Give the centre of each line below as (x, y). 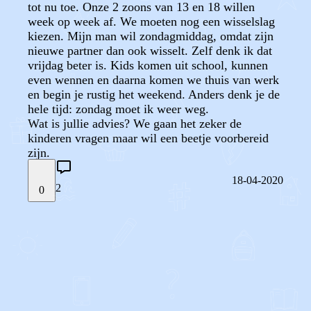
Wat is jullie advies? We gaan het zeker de (135, 124)
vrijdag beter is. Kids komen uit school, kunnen (148, 65)
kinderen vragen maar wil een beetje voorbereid (148, 138)
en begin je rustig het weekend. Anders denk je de (154, 94)
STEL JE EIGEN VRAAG (86, 236)
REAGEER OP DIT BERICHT (101, 278)
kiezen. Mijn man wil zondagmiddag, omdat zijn (151, 36)
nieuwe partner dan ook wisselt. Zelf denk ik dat (150, 51)
